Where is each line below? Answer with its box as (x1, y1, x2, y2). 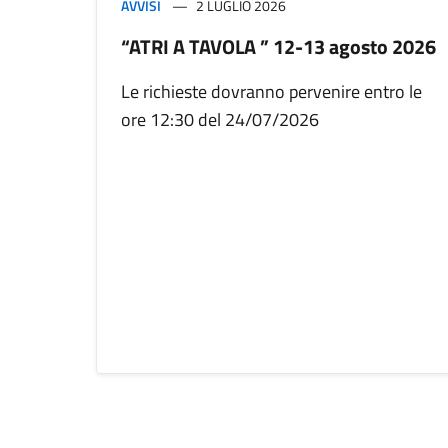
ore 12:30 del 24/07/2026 (121, 106, 319, 134)
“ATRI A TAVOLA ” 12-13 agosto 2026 (121, 31, 436, 63)
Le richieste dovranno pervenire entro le (121, 78, 422, 106)
